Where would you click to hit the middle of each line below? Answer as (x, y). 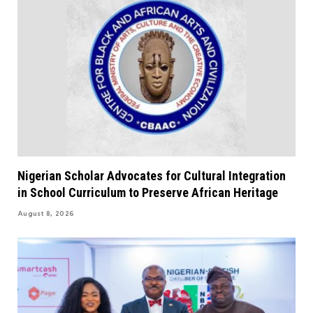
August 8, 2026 (46, 213)
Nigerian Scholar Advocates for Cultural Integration (152, 175)
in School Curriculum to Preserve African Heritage (148, 192)
